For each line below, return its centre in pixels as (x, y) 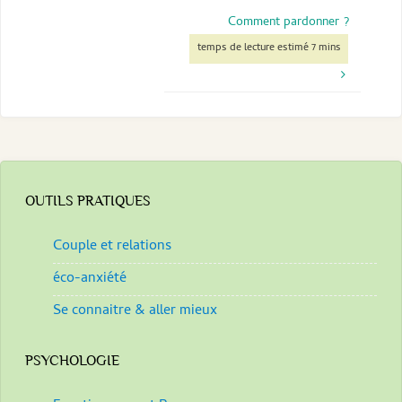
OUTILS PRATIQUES (88, 201)
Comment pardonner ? (288, 22)
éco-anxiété (90, 279)
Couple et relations (112, 246)
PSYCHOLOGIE (72, 360)
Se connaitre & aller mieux (135, 311)
